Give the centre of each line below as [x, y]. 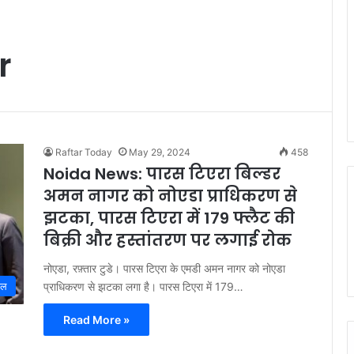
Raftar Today [84, 152]
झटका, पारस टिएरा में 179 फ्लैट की [169, 218]
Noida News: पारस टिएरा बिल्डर [162, 174]
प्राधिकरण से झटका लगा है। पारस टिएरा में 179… [143, 286]
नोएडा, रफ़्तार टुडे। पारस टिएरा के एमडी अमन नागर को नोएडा [164, 268]
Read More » [96, 320]
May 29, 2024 [160, 152]
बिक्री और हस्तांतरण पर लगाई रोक [168, 240]
